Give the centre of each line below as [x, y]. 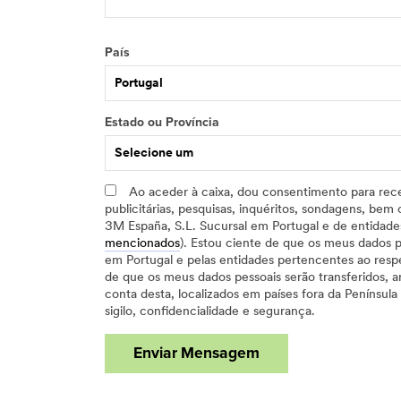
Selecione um [155, 153]
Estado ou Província [162, 123]
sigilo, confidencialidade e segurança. [210, 312]
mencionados [142, 244]
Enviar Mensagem [196, 354]
